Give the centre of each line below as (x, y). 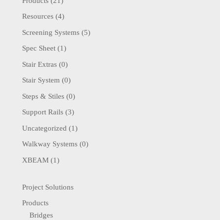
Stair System (41, 80)
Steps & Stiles (43, 96)
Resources (38, 16)
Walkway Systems (50, 144)
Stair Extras (39, 64)
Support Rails (42, 112)
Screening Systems (51, 32)
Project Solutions (48, 187)
